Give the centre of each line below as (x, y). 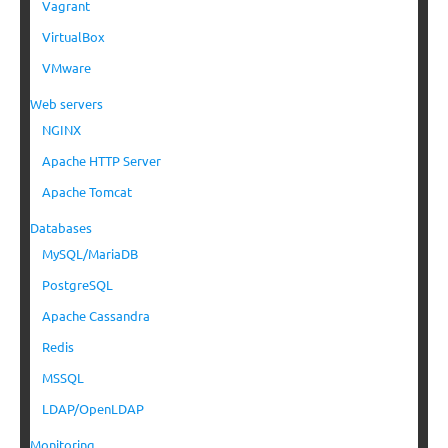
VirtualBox (73, 37)
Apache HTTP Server (101, 161)
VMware (66, 68)
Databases (61, 228)
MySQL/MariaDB (90, 254)
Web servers (66, 104)
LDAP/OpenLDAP (93, 409)
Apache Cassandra (96, 316)
